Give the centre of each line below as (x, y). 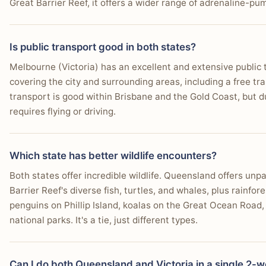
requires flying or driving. (63, 111)
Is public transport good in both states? (103, 47)
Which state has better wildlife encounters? (113, 155)
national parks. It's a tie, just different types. (104, 220)
